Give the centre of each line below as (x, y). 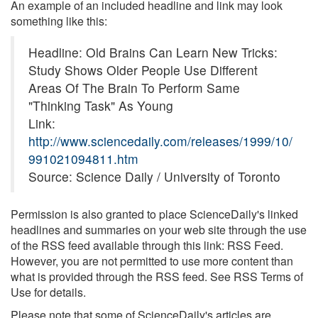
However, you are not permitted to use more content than (152, 261)
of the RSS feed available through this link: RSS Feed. (147, 245)
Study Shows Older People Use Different (143, 70)
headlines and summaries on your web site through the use (159, 230)
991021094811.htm (83, 159)
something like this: (59, 21)
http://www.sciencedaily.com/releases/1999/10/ (160, 141)
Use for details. (48, 292)
